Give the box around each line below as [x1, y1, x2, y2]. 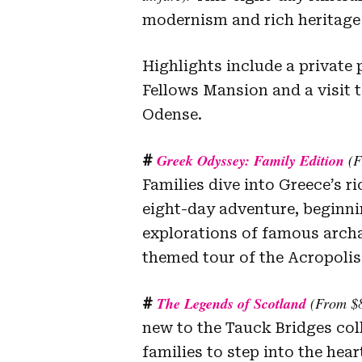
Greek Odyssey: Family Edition [157, 149, 344, 170]
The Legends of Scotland [157, 293, 306, 314]
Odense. [142, 105, 202, 123]
